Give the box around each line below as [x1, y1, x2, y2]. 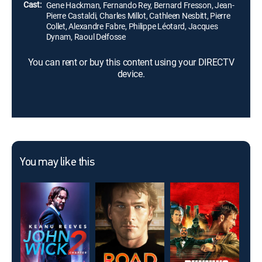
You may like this [20, 157, 95, 168]
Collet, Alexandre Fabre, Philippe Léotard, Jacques [46, 20, 218, 32]
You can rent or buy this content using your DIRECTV [27, 56, 235, 68]
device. [117, 67, 145, 80]
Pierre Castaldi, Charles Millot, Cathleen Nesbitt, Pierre [46, 10, 230, 21]
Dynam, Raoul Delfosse [46, 31, 126, 42]
